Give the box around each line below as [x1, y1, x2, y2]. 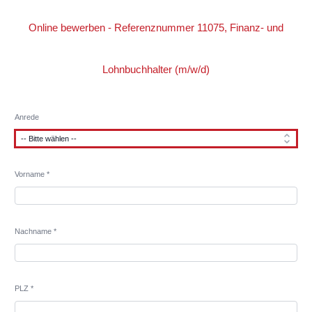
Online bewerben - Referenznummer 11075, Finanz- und [29, 22, 283, 33]
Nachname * [14, 227, 56, 235]
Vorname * [14, 170, 49, 178]
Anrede [14, 113, 39, 121]
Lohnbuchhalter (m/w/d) [102, 63, 210, 75]
